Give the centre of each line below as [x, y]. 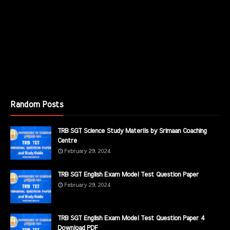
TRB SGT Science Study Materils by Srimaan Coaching [132, 131]
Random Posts [37, 104]
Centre [67, 141]
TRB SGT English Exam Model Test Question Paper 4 [131, 218]
